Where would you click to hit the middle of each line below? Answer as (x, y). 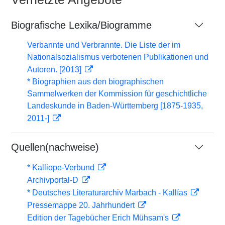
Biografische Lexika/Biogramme (81, 25)
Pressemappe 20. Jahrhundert (82, 205)
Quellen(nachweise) (55, 147)
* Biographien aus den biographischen (95, 82)
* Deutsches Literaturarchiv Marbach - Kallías (108, 193)
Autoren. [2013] (55, 70)
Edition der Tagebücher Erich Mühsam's (99, 218)
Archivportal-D (54, 180)
